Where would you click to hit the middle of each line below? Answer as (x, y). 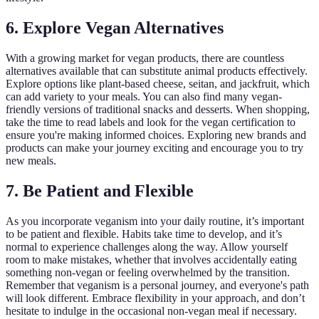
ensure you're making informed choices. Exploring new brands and (156, 135)
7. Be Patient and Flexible (100, 191)
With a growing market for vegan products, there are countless (145, 58)
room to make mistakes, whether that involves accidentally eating (151, 260)
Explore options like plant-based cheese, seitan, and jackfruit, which (158, 84)
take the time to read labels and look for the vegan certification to (151, 122)
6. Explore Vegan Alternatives (115, 28)
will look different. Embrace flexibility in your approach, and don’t (155, 298)
